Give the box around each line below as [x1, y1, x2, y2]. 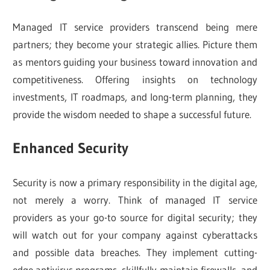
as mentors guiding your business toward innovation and [13, 55, 257, 68]
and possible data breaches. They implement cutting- [13, 245, 257, 259]
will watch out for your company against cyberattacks [13, 228, 257, 241]
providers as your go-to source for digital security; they [13, 210, 257, 224]
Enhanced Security [13, 139, 129, 157]
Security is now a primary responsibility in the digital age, [13, 175, 257, 189]
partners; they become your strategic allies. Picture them [13, 37, 257, 51]
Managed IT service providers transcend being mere [13, 20, 257, 33]
